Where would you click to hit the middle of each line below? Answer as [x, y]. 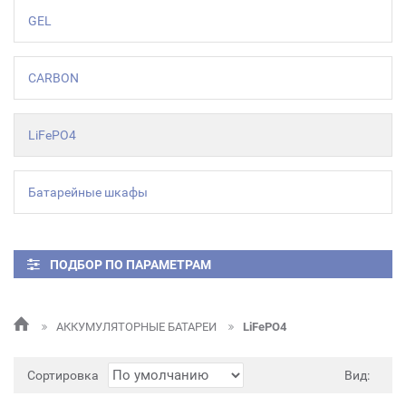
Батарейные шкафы [88, 192]
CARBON [53, 78]
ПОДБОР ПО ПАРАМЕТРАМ [130, 265]
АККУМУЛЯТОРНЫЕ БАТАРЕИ [138, 327]
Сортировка [63, 375]
